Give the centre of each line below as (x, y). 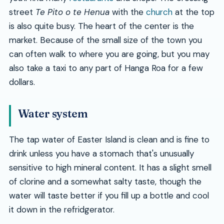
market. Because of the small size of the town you (105, 40)
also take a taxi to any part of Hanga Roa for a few (106, 68)
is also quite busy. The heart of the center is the (101, 26)
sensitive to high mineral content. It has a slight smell (110, 168)
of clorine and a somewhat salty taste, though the (105, 182)
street (22, 12)
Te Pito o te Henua (72, 12)
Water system (53, 114)
